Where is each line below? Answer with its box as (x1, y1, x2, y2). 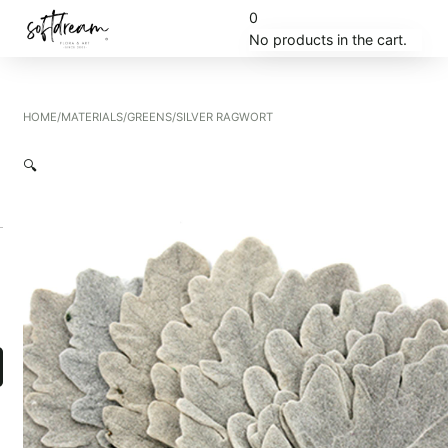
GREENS (126, 110, 172, 125)
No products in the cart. (249, 30, 408, 48)
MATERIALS (60, 110, 123, 125)
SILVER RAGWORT (175, 110, 273, 125)
